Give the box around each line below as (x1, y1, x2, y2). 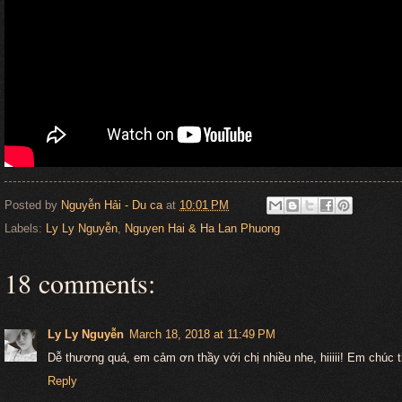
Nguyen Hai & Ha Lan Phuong (125, 222, 280, 236)
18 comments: (4, 265, 155, 301)
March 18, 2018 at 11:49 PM (129, 328, 275, 342)
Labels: (4, 222, 46, 236)
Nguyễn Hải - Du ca (61, 197, 162, 212)
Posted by (4, 197, 61, 212)
